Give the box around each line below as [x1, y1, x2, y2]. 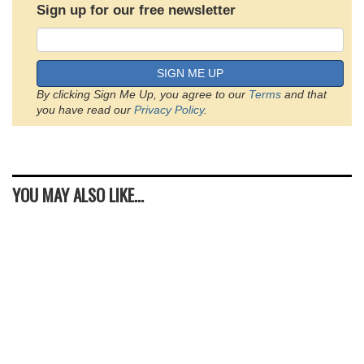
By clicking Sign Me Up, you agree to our [37, 88, 249, 101]
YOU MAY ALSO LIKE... [12, 182, 144, 207]
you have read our [37, 103, 134, 116]
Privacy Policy [134, 103, 204, 116]
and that [281, 88, 327, 101]
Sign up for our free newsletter [37, 2, 236, 18]
